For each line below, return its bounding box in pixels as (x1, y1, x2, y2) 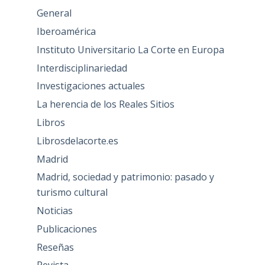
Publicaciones (36, 222, 97, 235)
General (36, 7, 72, 20)
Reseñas (36, 240, 74, 254)
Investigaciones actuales (36, 79, 145, 93)
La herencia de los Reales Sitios (36, 98, 174, 111)
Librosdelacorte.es (36, 134, 118, 147)
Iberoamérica (36, 24, 96, 38)
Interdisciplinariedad (36, 61, 127, 75)
